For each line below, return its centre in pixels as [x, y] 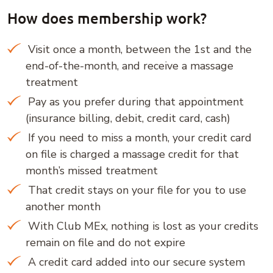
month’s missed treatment [92, 171]
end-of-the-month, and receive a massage [129, 66]
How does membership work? [107, 18]
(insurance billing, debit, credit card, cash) [128, 118]
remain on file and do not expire [105, 243]
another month [63, 207]
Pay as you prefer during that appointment [134, 102]
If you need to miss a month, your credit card [138, 138]
